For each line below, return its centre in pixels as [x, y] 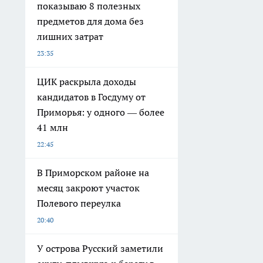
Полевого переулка [79, 203]
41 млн [53, 127]
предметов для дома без [90, 21]
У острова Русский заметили [100, 248]
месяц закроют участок [88, 188]
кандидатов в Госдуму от [91, 97]
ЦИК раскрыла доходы [87, 81]
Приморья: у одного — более [101, 112]
